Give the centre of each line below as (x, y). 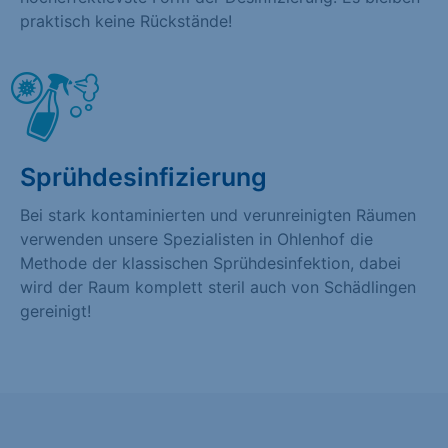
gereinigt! (55, 310)
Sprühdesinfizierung (143, 176)
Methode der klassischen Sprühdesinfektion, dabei (210, 262)
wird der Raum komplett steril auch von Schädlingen (218, 286)
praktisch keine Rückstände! (126, 20)
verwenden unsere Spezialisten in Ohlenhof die (196, 238)
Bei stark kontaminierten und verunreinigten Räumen (218, 214)
